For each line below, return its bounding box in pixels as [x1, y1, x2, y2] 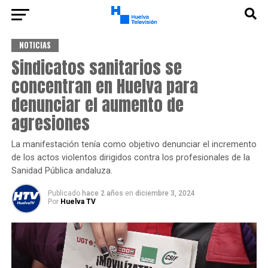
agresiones [11, 110, 90, 136]
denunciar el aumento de [11, 92, 184, 117]
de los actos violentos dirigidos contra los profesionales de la [11, 153, 250, 163]
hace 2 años [81, 189, 125, 197]
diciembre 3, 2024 [135, 189, 195, 197]
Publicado [47, 189, 80, 197]
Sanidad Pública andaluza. [11, 166, 112, 176]
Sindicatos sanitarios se [11, 54, 182, 80]
